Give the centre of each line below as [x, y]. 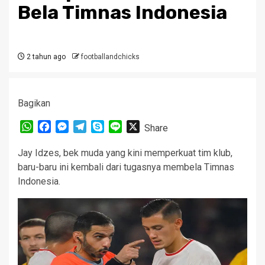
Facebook [71, 126]
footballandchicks [110, 57]
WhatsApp [54, 126]
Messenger [93, 126]
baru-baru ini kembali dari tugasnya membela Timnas [126, 167]
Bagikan [34, 103]
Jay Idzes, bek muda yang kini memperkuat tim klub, [125, 153]
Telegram [106, 126]
